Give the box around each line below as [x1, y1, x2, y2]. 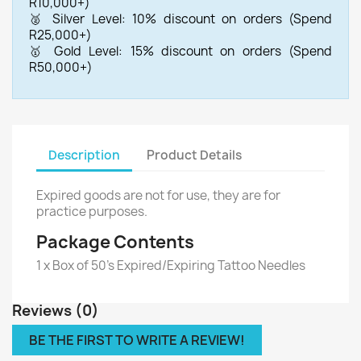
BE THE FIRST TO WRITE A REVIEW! [29, 331, 245, 349]
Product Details [147, 146, 243, 164]
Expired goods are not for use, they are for [36, 187, 280, 204]
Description [48, 146, 120, 164]
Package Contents [36, 230, 194, 254]
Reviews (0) [12, 301, 99, 321]
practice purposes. [36, 203, 147, 220]
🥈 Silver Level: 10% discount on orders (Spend [29, 10, 332, 27]
